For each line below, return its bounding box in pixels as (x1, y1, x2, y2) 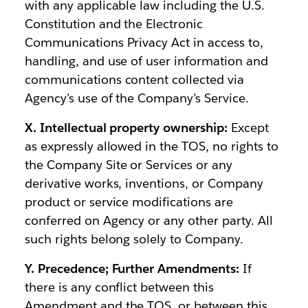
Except (228, 120, 269, 135)
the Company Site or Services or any (24, 157, 233, 173)
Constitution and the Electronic (24, 16, 203, 32)
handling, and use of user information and (24, 53, 268, 69)
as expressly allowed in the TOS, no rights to (24, 138, 278, 154)
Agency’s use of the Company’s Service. (24, 90, 250, 106)
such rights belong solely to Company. (24, 231, 244, 247)
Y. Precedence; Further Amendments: (24, 261, 240, 276)
